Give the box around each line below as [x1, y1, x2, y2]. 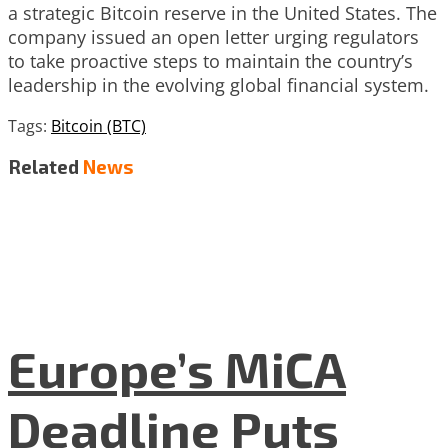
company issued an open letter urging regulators [8, 24, 419, 49]
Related [8, 155, 79, 179]
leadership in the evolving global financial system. [8, 72, 429, 97]
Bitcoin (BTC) [51, 114, 146, 137]
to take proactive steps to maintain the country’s [8, 48, 413, 73]
